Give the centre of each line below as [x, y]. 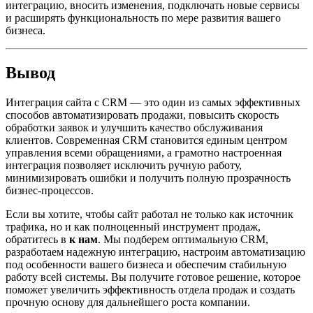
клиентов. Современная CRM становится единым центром [146, 140]
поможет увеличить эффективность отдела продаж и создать [150, 290]
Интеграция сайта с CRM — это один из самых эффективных [153, 103]
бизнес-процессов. [50, 191]
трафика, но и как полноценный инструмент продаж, [133, 227]
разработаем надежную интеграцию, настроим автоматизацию [155, 252]
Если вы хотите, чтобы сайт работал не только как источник [150, 214]
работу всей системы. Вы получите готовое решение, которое [153, 277]
